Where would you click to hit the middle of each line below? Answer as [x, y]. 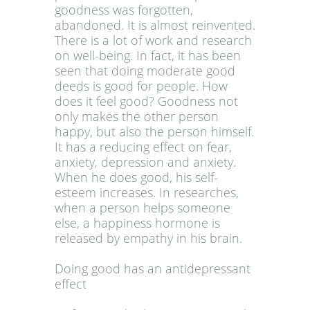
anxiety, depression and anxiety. [145, 162]
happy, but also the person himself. [154, 132]
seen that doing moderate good [145, 71]
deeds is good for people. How [141, 86]
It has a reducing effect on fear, [143, 147]
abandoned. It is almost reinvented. [155, 25]
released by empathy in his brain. [148, 238]
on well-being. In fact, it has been [148, 56]
